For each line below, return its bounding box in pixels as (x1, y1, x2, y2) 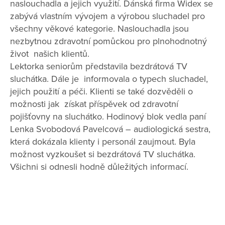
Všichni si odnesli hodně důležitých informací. (10, 161, 188, 173)
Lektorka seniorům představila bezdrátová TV (10, 61, 187, 72)
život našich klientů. (10, 48, 89, 60)
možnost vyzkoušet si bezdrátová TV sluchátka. (10, 149, 195, 160)
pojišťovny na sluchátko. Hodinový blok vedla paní (10, 111, 206, 123)
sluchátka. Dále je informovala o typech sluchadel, (10, 73, 208, 85)
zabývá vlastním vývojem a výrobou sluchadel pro (10, 11, 205, 22)
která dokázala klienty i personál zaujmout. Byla (10, 136, 195, 148)
